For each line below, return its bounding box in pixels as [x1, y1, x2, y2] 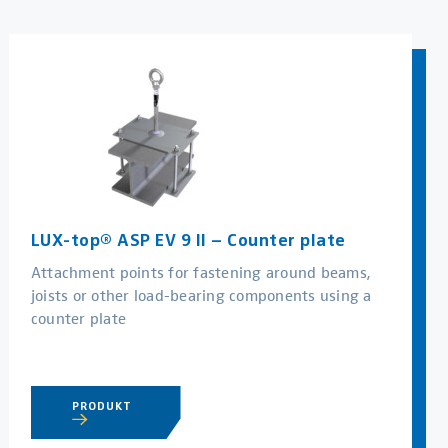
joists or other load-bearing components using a [30, 283, 372, 307]
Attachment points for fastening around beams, [30, 260, 371, 284]
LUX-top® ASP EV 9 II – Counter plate [30, 229, 346, 251]
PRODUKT [71, 398, 137, 413]
